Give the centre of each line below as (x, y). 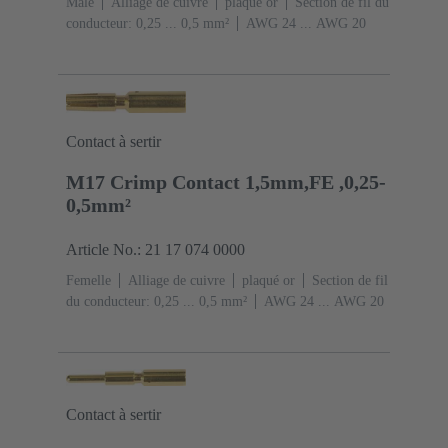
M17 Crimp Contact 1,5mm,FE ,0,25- (226, 182)
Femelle (88, 281)
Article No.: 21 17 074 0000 (155, 250)
